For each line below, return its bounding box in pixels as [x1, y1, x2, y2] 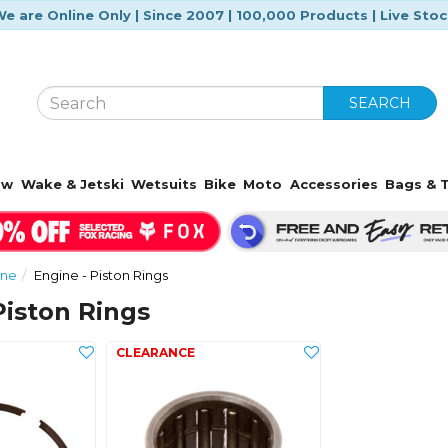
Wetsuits [130, 176, 197, 192]
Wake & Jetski [20, 176, 124, 192]
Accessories [289, 176, 378, 192]
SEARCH [349, 94, 412, 112]
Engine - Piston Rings [34, 266, 169, 283]
